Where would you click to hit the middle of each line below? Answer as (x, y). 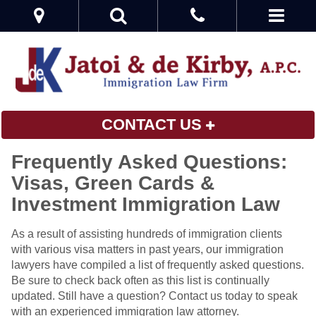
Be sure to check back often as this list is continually (140, 280)
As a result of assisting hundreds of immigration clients (147, 233)
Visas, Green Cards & (113, 183)
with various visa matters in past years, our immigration (147, 249)
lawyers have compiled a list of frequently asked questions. (158, 265)
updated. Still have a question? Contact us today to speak (154, 296)
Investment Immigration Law (146, 204)
